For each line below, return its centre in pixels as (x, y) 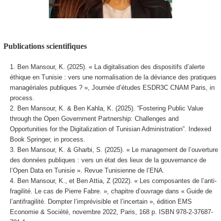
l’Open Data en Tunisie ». (47, 171)
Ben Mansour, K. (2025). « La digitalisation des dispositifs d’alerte (111, 67)
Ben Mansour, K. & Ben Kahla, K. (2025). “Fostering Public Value (110, 109)
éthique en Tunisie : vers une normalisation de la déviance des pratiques (113, 77)
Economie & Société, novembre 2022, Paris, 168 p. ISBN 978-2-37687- (111, 212)
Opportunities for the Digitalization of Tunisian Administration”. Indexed (110, 129)
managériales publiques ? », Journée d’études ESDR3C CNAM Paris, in (112, 88)
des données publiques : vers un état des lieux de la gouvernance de (108, 160)
